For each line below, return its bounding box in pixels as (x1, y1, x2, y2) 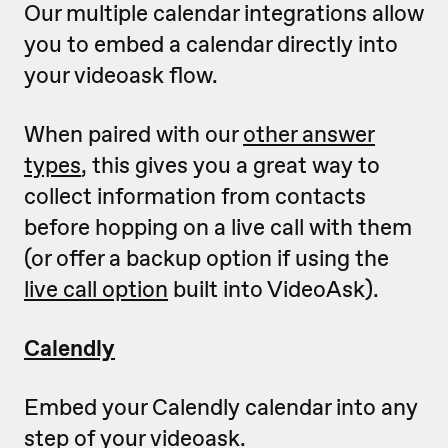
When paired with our (24, 119, 243, 149)
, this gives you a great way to (81, 150, 380, 180)
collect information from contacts (24, 181, 366, 211)
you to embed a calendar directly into (24, 29, 398, 59)
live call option (24, 274, 168, 304)
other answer (243, 119, 375, 149)
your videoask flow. (24, 60, 218, 90)
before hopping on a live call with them (24, 212, 412, 242)
